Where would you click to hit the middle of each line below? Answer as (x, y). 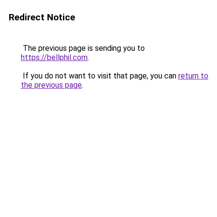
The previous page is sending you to (83, 48)
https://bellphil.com (54, 57)
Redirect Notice (42, 17)
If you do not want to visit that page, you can (100, 76)
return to (193, 76)
